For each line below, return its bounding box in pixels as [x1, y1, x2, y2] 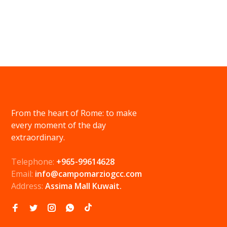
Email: [11, 168, 35, 179]
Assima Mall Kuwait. [45, 180, 122, 192]
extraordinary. [11, 132, 65, 143]
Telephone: [11, 156, 56, 167]
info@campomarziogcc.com [35, 168, 142, 179]
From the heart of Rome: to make [11, 107, 137, 119]
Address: [11, 180, 45, 192]
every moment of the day [11, 120, 106, 131]
